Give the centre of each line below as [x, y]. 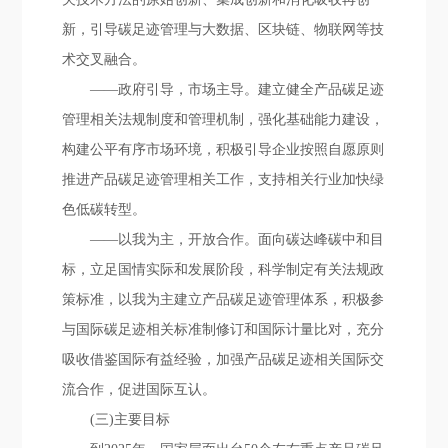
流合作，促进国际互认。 [139, 389]
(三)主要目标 [130, 419]
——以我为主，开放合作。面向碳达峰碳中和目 [237, 239]
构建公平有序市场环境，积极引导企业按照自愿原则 [223, 149]
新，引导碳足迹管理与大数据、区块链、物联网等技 [223, 29]
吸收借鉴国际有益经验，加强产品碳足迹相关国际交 [223, 359]
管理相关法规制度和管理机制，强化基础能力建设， [223, 119]
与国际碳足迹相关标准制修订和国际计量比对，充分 [223, 329]
